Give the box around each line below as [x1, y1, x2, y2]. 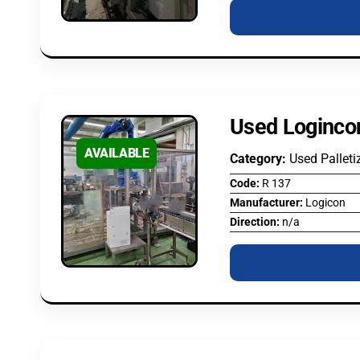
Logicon [305, 195, 346, 210]
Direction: [230, 215, 282, 229]
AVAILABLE [84, 145, 149, 161]
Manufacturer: [230, 195, 305, 210]
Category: [230, 150, 289, 166]
